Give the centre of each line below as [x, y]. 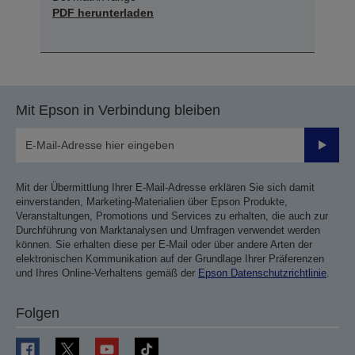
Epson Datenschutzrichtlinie [262, 273]
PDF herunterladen [103, 13]
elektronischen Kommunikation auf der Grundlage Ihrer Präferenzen [170, 259]
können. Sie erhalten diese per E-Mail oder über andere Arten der [164, 245]
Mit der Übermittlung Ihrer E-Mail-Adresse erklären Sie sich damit [165, 188]
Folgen [38, 313]
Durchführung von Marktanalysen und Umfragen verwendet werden [168, 231]
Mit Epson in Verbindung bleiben [118, 111]
